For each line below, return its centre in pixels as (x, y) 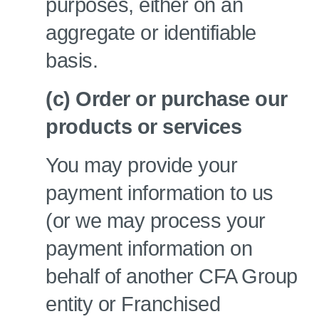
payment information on (149, 249)
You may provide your (141, 165)
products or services (143, 127)
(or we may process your (156, 221)
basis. (72, 61)
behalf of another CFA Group (172, 276)
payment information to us (159, 193)
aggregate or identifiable (151, 33)
